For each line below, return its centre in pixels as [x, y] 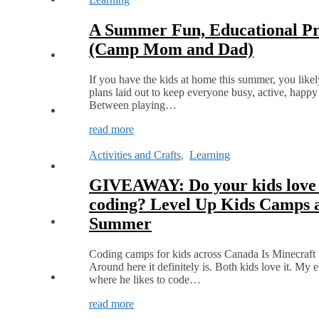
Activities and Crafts [135, 155]
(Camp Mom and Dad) [171, 49]
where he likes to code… [145, 279]
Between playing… [133, 105]
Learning [210, 155]
